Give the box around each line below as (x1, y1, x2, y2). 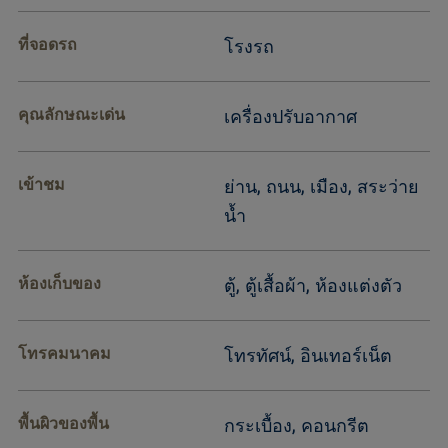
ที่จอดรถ (17, 34, 77, 58)
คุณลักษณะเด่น (17, 104, 125, 128)
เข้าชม (17, 174, 65, 198)
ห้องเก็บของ (17, 273, 101, 297)
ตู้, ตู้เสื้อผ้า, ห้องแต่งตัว (223, 274, 402, 301)
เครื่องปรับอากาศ (223, 105, 357, 132)
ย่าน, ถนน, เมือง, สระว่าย (223, 175, 419, 202)
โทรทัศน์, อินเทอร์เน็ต (223, 344, 392, 371)
